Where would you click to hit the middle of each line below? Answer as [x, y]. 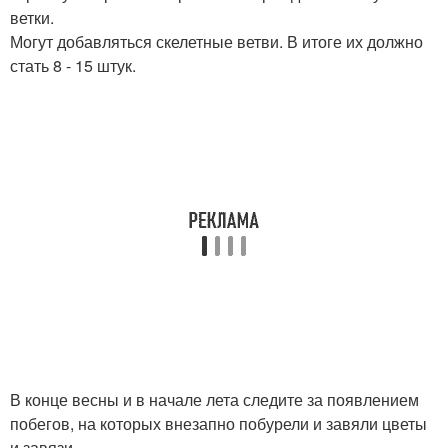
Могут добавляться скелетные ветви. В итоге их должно [216, 41]
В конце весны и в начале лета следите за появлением [214, 399]
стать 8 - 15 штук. [73, 65]
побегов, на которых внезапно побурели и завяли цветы [218, 423]
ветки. [32, 17]
